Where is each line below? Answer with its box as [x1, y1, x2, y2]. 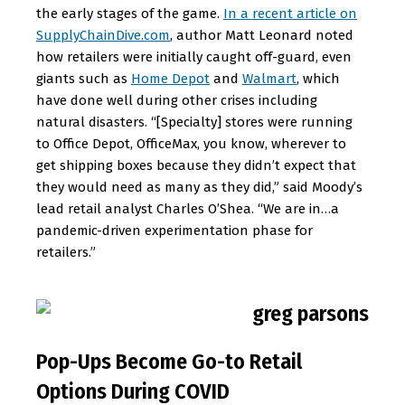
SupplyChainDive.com [36, 27, 170, 43]
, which [297, 71, 340, 87]
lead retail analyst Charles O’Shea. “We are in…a [36, 201, 339, 217]
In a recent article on [223, 5, 357, 22]
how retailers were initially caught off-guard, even [36, 49, 352, 65]
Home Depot [131, 71, 210, 87]
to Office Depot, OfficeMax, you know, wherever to [36, 136, 346, 152]
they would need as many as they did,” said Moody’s [36, 179, 363, 195]
